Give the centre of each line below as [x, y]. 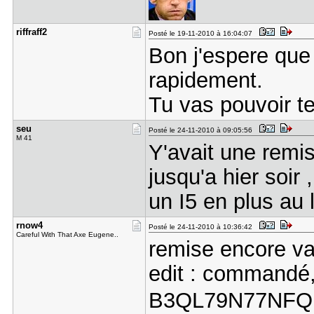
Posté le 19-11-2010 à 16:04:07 [202, 33]
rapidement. [205, 80]
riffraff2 [31, 32]
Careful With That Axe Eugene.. [67, 234]
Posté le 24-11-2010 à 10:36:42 [202, 227]
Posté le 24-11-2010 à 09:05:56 [202, 130]
